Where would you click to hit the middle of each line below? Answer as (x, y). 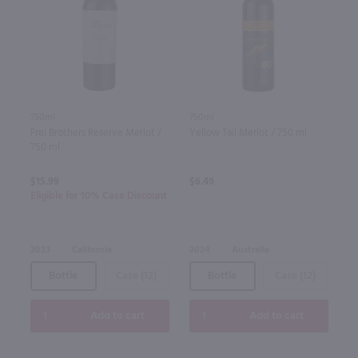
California (91, 251)
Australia (250, 251)
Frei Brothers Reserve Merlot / (95, 133)
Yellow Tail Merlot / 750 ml (248, 133)
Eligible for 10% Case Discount (98, 197)
